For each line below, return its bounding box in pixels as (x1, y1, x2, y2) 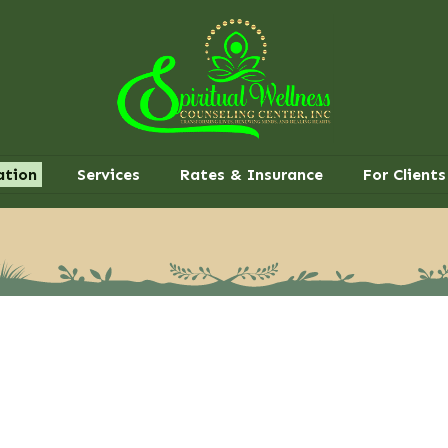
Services (76, 165, 140, 185)
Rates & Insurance (179, 165, 323, 185)
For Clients (362, 165, 446, 185)
